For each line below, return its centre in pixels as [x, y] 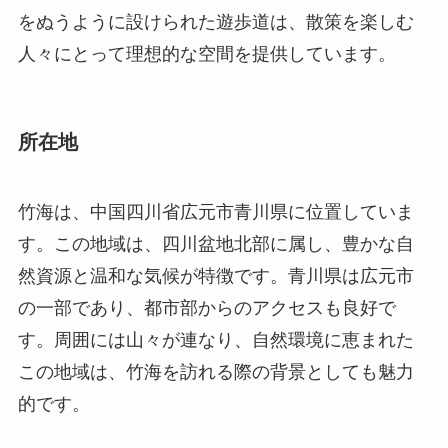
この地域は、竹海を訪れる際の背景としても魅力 [215, 371]
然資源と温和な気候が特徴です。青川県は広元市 [215, 275]
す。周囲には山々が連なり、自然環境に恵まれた [215, 339]
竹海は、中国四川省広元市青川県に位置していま [215, 211]
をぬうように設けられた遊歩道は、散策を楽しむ [215, 22]
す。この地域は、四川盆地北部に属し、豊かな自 [215, 243]
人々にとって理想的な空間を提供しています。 [206, 54]
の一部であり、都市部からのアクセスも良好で [206, 307]
